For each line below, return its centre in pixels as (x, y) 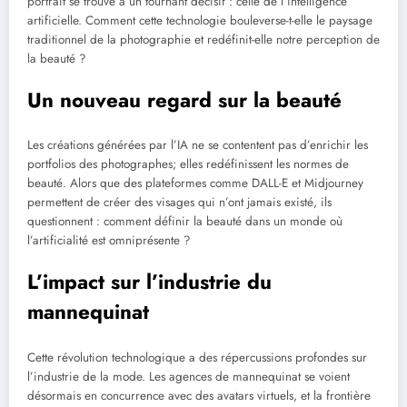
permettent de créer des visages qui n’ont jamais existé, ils (179, 203)
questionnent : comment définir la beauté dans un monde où (185, 222)
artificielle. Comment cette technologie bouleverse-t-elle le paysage (200, 20)
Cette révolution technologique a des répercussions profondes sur (197, 357)
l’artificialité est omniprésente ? (109, 241)
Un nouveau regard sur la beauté (184, 99)
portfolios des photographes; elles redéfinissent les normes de (188, 164)
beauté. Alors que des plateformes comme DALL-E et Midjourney (195, 184)
